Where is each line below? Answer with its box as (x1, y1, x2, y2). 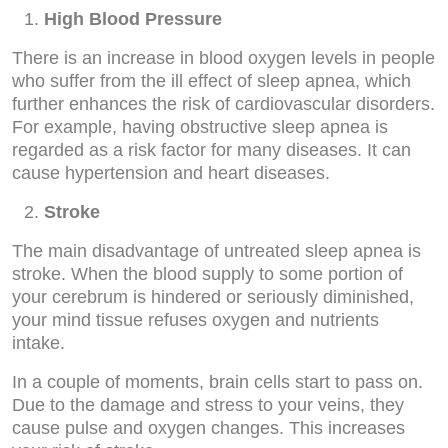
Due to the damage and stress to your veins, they (12, 395, 404, 415)
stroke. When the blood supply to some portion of (12, 264, 403, 284)
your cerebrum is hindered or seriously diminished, (12, 287, 414, 307)
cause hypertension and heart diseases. (12, 163, 330, 183)
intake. (12, 333, 65, 353)
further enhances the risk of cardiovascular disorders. (12, 94, 435, 114)
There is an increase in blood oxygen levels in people (12, 48, 435, 68)
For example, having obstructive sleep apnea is (12, 117, 388, 137)
